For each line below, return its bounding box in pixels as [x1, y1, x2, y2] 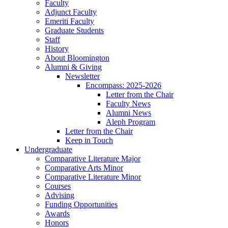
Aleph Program [106, 117, 155, 126]
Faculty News [106, 99, 151, 108]
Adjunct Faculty [45, 7, 97, 16]
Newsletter [65, 71, 100, 80]
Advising [45, 190, 74, 199]
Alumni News [106, 108, 151, 117]
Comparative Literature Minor [45, 172, 141, 181]
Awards [45, 209, 70, 218]
